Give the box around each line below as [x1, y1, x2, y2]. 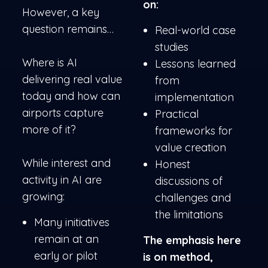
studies [155, 40, 188, 54]
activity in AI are [22, 173, 102, 187]
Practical [155, 107, 199, 121]
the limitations [155, 208, 223, 222]
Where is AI [22, 56, 77, 70]
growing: [22, 190, 65, 204]
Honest [155, 157, 190, 172]
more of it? [22, 123, 76, 137]
